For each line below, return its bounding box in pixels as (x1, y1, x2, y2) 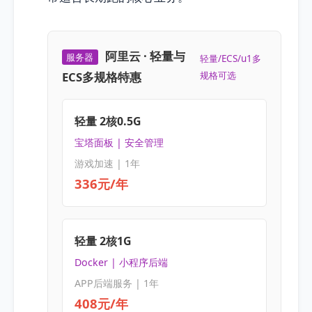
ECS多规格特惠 (62, 68, 142, 85)
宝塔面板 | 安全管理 (74, 136, 164, 150)
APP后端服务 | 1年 (74, 276, 159, 290)
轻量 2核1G (74, 233, 132, 249)
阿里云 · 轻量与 (105, 47, 186, 64)
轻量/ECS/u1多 (200, 52, 262, 65)
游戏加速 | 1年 (74, 156, 140, 170)
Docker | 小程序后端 (74, 256, 168, 270)
